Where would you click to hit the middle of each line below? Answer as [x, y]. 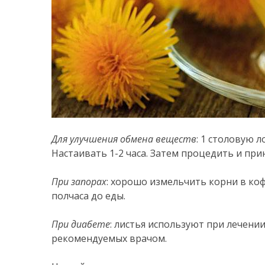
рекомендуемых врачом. [109, 238]
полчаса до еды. [88, 196]
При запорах [79, 182]
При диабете [81, 224]
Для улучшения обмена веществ [124, 139]
